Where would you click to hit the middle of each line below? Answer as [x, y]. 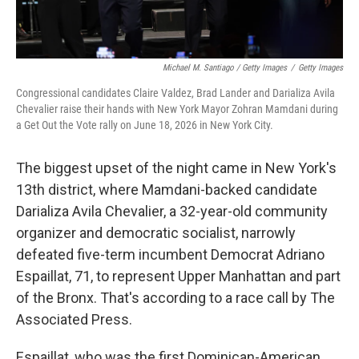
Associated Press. [74, 319]
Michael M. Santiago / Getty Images [225, 68]
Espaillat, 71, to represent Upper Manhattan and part [178, 276]
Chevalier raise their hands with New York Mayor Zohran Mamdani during [177, 109]
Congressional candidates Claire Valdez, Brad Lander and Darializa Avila [175, 93]
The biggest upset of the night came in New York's [176, 168]
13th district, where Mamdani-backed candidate [167, 190]
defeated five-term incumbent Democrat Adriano [170, 254]
